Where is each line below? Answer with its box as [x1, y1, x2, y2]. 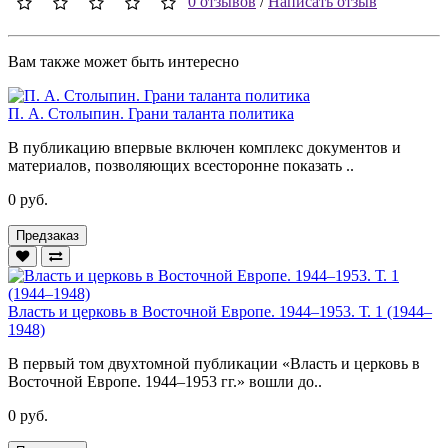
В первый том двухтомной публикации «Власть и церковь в [8, 354, 420, 372]
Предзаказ [16, 227, 79, 243]
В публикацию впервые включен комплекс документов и [8, 138, 401, 156]
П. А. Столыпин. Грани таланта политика [8, 104, 294, 122]
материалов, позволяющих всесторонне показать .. [8, 156, 354, 174]
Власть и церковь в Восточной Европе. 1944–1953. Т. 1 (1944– [8, 302, 432, 320]
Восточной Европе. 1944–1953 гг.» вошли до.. [8, 372, 322, 390]
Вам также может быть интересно [8, 52, 239, 70]
